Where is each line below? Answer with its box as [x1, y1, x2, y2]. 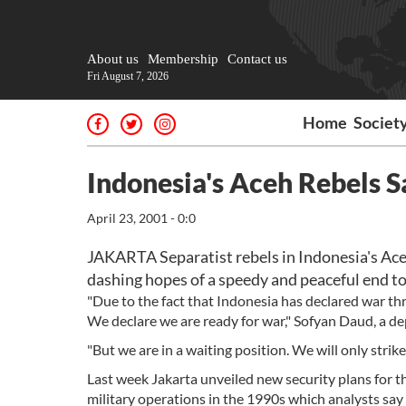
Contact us [227, 52, 287, 66]
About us [87, 52, 139, 66]
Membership [148, 52, 218, 66]
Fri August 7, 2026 [87, 70, 169, 82]
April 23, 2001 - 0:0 [87, 210, 196, 226]
